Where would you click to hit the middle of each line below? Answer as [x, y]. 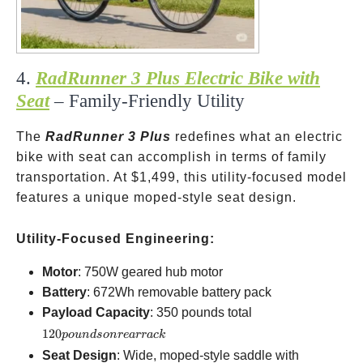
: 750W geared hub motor [150, 272]
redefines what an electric [257, 137]
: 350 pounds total [201, 312]
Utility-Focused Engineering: [115, 239]
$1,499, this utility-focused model [239, 177]
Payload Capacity [96, 312]
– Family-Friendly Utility [147, 100]
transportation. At [74, 177]
